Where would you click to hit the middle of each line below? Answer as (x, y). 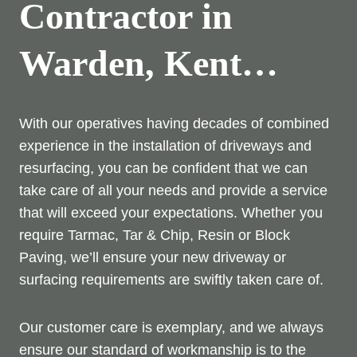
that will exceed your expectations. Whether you (171, 212)
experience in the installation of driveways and (165, 145)
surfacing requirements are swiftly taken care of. (171, 279)
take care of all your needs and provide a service (173, 190)
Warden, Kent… (149, 63)
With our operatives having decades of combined (174, 123)
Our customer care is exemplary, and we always (171, 327)
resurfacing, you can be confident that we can (163, 168)
